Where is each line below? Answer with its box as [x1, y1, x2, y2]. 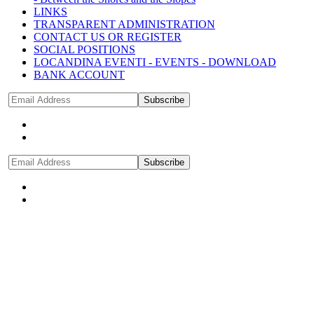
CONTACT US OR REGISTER [34, 30, 182, 43]
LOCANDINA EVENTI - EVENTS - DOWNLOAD [34, 55, 276, 68]
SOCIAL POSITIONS [34, 43, 135, 55]
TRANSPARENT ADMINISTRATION [34, 18, 215, 30]
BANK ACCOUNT [34, 68, 125, 81]
